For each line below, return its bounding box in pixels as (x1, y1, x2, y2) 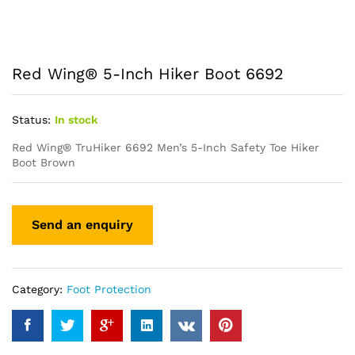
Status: (12, 113, 51, 126)
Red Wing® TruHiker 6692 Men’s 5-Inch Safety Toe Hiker (12, 141, 319, 154)
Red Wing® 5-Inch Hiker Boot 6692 (12, 64, 284, 83)
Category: (12, 282, 67, 296)
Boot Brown (12, 156, 75, 169)
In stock (55, 113, 97, 126)
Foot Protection (67, 282, 151, 296)
